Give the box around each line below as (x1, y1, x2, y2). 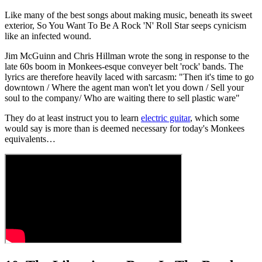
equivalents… (5, 134, 56, 144)
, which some (190, 113, 239, 123)
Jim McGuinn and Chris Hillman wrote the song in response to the (5, 51, 249, 61)
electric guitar (141, 113, 190, 123)
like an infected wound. (5, 31, 91, 42)
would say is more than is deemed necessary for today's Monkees (5, 123, 244, 134)
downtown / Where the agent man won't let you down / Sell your (5, 82, 244, 93)
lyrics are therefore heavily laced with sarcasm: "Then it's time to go (5, 72, 254, 82)
